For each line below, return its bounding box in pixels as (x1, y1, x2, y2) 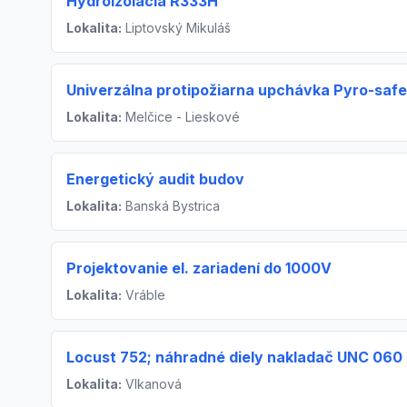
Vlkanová (122, 376, 182, 392)
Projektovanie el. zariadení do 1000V (66, 259, 332, 277)
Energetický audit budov (66, 170, 244, 188)
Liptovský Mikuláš (122, 20, 231, 35)
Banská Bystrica (122, 198, 220, 213)
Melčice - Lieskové (122, 109, 240, 124)
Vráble (122, 287, 165, 303)
